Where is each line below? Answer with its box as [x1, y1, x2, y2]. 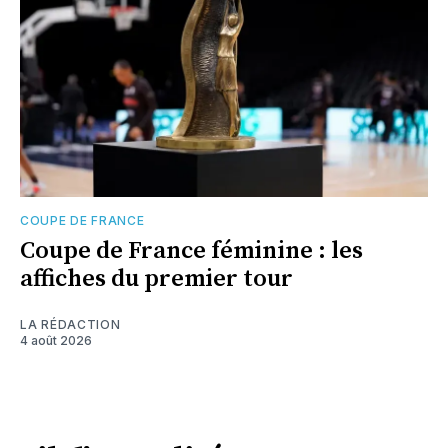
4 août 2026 [20, 333, 92, 349]
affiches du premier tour [20, 264, 293, 295]
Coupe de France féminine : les [20, 236, 363, 267]
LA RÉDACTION [20, 317, 121, 333]
